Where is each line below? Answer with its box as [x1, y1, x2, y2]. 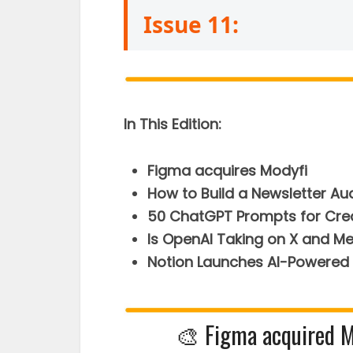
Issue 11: [143, 9, 239, 39]
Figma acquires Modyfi [147, 161, 307, 180]
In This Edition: [124, 114, 221, 134]
